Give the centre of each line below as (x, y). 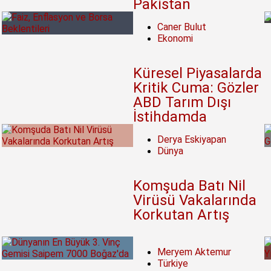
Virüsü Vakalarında (194, 201)
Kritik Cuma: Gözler (196, 88)
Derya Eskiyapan (191, 140)
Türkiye (172, 264)
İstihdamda (170, 117)
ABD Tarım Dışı (182, 103)
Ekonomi (175, 39)
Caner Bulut (181, 27)
